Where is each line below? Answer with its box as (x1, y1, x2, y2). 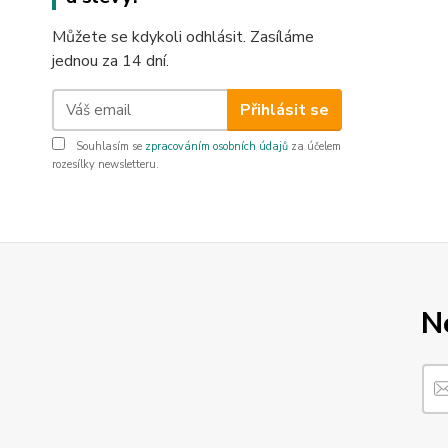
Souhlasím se (73, 139, 145, 154)
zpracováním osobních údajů (145, 139, 288, 154)
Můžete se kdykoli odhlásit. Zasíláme (52, 26, 314, 48)
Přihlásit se (239, 98, 329, 121)
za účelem (288, 139, 341, 154)
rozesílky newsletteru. (52, 157, 159, 172)
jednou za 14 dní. (52, 50, 169, 72)
